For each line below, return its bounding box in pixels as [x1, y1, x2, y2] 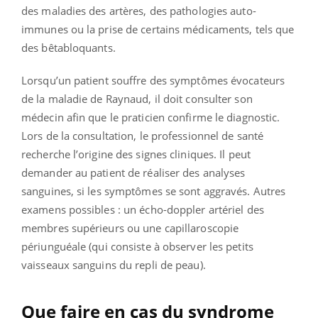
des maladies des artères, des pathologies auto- [21, 3, 256, 18]
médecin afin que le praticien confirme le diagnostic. [21, 109, 280, 124]
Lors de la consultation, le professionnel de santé [21, 128, 264, 143]
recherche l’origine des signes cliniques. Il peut [21, 146, 251, 161]
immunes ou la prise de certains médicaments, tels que [21, 21, 295, 36]
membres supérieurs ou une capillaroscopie [21, 220, 239, 235]
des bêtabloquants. [21, 40, 116, 55]
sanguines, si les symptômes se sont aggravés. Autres [21, 183, 286, 198]
